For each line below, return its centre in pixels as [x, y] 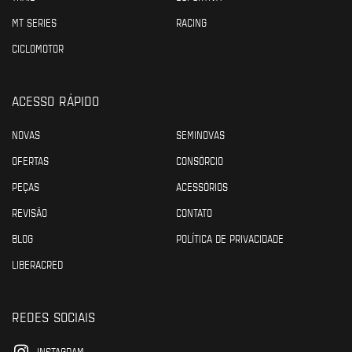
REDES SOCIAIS [53, 316]
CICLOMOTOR [38, 48]
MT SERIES [34, 22]
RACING [191, 22]
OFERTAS [30, 160]
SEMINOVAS [200, 134]
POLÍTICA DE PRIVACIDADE [230, 238]
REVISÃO [29, 212]
